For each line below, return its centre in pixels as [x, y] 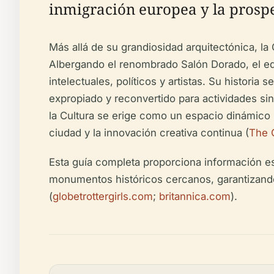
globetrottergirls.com [103, 196]
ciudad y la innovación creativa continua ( [149, 133]
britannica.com [195, 196]
